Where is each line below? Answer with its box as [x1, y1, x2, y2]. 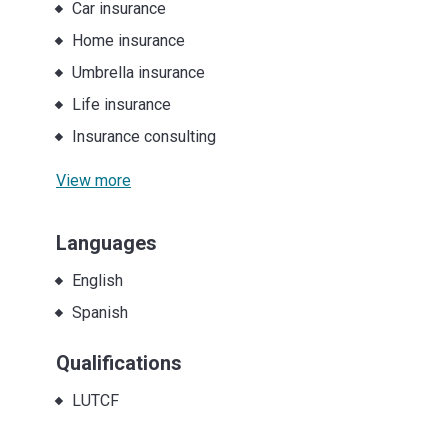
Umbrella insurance [71, 62, 205, 82]
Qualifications [56, 350, 182, 375]
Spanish [71, 302, 128, 322]
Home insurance [71, 30, 185, 50]
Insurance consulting [71, 126, 216, 146]
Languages [56, 230, 157, 255]
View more [56, 170, 131, 190]
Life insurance [71, 94, 171, 114]
